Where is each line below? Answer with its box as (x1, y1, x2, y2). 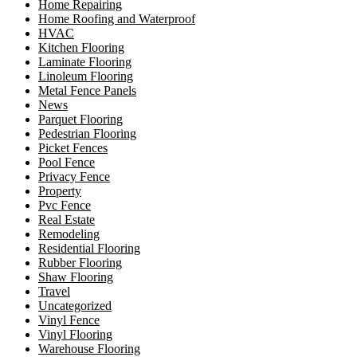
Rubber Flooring (38, 255, 122, 269)
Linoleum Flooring (38, 69, 133, 83)
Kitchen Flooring (38, 40, 124, 54)
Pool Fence (38, 155, 95, 169)
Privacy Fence (38, 169, 110, 183)
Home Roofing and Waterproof (38, 11, 195, 25)
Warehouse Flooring (38, 341, 140, 355)
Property (38, 183, 81, 198)
